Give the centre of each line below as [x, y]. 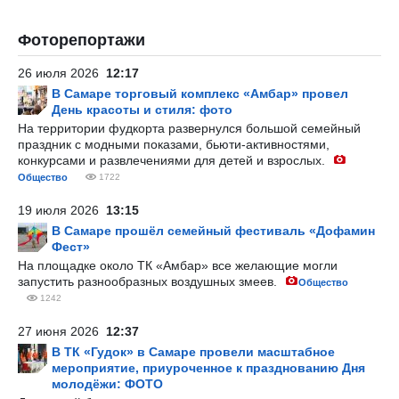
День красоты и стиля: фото [142, 110]
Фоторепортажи [81, 40]
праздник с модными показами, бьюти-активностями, [174, 144]
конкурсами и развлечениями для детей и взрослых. [173, 160]
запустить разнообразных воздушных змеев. [149, 281]
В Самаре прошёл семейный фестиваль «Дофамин [213, 231]
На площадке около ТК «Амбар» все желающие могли [178, 265]
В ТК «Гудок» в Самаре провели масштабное [193, 352]
